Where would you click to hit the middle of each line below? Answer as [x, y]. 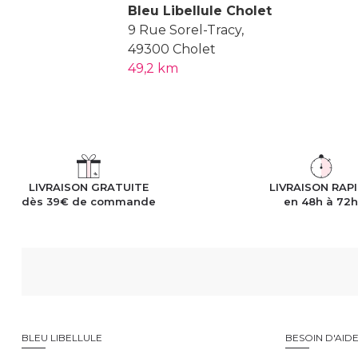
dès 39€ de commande [89, 201]
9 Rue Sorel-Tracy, [186, 30]
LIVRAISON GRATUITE [89, 187]
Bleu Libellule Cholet [200, 10]
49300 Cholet [172, 49]
